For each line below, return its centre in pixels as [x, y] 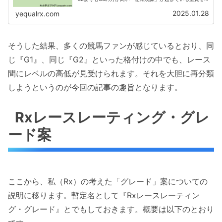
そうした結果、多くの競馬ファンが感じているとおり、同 [111, 46]
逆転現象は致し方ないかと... [110, 10]
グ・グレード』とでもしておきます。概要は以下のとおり [111, 209]
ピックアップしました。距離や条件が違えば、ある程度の [142, 5]
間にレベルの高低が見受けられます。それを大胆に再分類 [111, 74]
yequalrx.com [38, 14]
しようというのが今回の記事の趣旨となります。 [95, 87]
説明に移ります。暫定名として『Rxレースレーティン [104, 195]
